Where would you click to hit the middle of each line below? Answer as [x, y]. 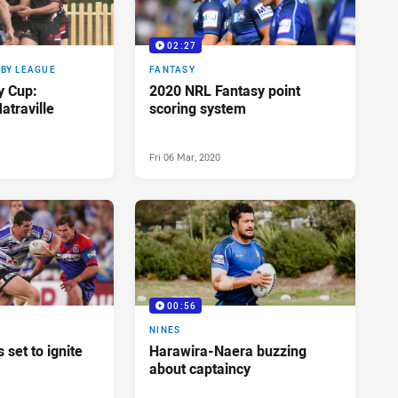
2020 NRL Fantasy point [225, 91]
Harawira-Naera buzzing [228, 351]
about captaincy [200, 369]
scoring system [198, 109]
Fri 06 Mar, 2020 [185, 157]
